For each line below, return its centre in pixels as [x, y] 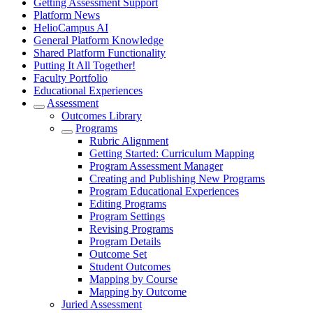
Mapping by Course [133, 279]
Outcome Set [118, 254]
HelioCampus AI [71, 28]
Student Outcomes [130, 267]
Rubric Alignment [129, 141]
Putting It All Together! [85, 65]
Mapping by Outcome [138, 292]
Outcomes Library [102, 116]
